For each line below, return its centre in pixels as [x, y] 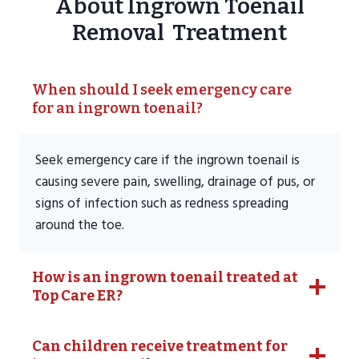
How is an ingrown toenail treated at [165, 278]
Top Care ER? [77, 296]
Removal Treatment [179, 33]
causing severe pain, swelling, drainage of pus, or [175, 182]
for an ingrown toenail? [117, 109]
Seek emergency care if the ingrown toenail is [167, 161]
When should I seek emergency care [162, 90]
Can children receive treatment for [160, 347]
